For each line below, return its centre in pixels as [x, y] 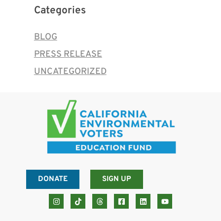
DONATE [53, 180]
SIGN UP [117, 180]
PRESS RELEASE [68, 54]
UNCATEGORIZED [70, 72]
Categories [60, 10]
